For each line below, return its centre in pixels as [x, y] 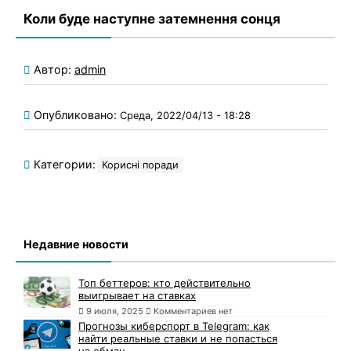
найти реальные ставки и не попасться [178, 339]
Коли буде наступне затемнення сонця [152, 18]
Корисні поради [140, 165]
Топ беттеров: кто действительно [165, 283]
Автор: [54, 70]
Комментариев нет [192, 311]
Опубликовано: [77, 115]
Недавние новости [76, 244]
